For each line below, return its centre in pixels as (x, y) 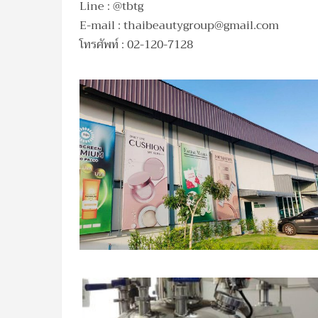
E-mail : (102, 26)
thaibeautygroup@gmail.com (201, 26)
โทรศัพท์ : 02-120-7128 (136, 45)
